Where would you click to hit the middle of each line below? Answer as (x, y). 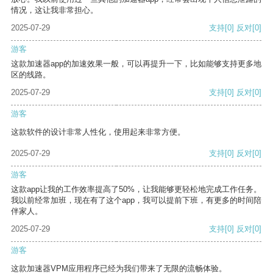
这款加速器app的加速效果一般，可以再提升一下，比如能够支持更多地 (136, 64)
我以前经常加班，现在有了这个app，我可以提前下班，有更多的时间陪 (136, 200)
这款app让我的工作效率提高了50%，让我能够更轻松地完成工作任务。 (136, 190)
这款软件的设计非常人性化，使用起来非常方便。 (98, 132)
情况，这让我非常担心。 (55, 10)
